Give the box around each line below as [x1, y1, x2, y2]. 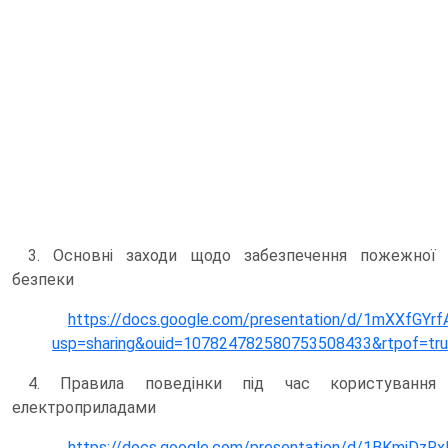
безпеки [12, 269, 74, 289]
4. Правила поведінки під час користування [28, 373, 436, 393]
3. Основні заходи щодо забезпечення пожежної [28, 245, 436, 265]
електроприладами [12, 397, 156, 417]
